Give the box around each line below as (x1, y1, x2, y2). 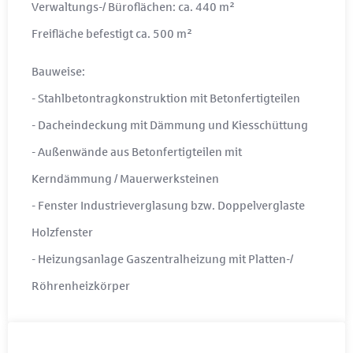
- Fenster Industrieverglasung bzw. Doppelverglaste (32, 198, 305, 213)
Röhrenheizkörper (32, 278, 130, 293)
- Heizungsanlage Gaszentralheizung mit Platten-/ (32, 251, 293, 266)
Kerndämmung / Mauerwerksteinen (32, 171, 219, 186)
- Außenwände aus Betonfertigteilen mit (32, 144, 242, 159)
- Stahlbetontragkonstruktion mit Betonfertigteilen (32, 91, 300, 106)
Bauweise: (32, 64, 85, 79)
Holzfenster (32, 225, 93, 240)
